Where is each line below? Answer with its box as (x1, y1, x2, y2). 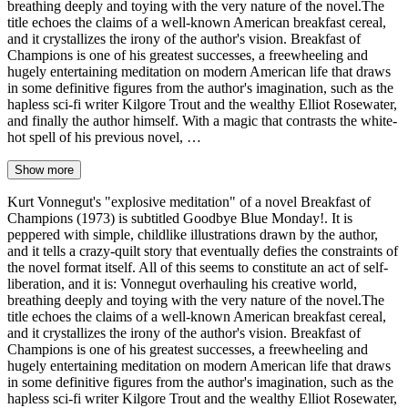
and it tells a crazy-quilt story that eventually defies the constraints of (7, 242, 398, 259)
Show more (15, 162, 74, 177)
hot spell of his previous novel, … (7, 128, 201, 145)
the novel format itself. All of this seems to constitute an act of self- (7, 259, 388, 275)
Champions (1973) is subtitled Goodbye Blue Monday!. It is (7, 209, 352, 226)
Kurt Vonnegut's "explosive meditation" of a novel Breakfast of (7, 193, 371, 209)
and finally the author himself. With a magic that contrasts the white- (7, 112, 397, 128)
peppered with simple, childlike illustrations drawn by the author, (7, 226, 378, 242)
